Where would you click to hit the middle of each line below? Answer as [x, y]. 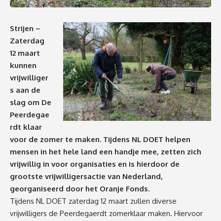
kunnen [23, 65]
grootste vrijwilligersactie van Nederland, [86, 176]
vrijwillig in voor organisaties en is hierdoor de [95, 164]
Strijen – [25, 28]
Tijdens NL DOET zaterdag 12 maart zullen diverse [93, 201]
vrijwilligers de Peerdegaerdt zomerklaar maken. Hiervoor [106, 213]
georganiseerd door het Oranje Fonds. [81, 188]
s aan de [25, 90]
